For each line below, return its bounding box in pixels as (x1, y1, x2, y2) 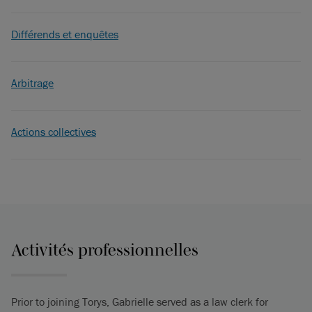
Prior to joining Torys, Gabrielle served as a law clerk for (11, 295, 268, 309)
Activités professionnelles (11, 240, 198, 259)
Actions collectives (11, 125, 96, 139)
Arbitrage (11, 76, 54, 90)
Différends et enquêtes (11, 27, 118, 41)
